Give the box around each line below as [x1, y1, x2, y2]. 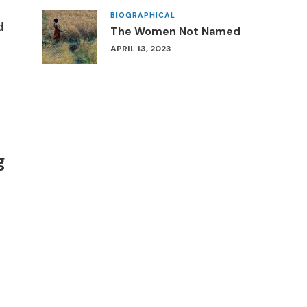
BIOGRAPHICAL [110, 10, 175, 20]
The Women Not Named [110, 23, 241, 38]
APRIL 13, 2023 [110, 42, 171, 54]
